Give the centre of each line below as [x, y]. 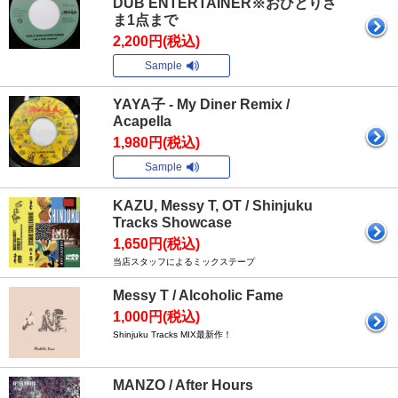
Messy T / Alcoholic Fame [198, 295]
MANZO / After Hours [183, 385]
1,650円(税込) [156, 244]
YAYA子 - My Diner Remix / [201, 104]
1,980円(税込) [156, 143]
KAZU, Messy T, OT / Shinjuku [213, 206]
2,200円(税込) [156, 41]
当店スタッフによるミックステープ [184, 262]
